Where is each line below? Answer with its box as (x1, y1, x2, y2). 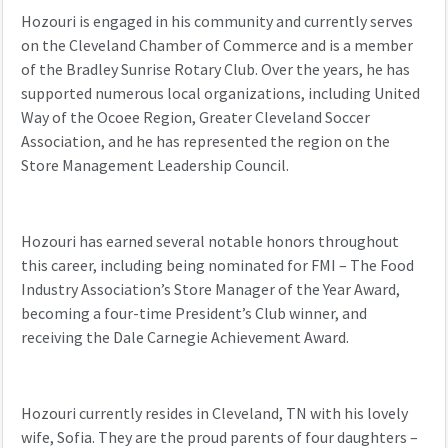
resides (144, 403, 193, 425)
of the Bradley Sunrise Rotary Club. (20, 59, 261, 81)
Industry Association (20, 279, 161, 301)
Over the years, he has (260, 59, 410, 81)
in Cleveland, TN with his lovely (192, 403, 408, 425)
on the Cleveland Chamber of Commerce (20, 35, 298, 57)
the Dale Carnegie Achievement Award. (85, 327, 352, 349)
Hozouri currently (20, 403, 145, 425)
